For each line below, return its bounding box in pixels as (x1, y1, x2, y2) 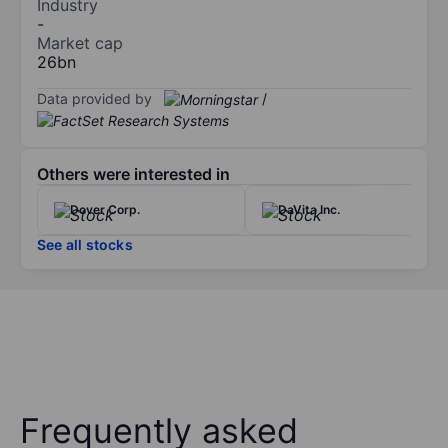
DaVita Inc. (278, 202, 340, 218)
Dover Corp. (70, 202, 140, 218)
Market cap (37, 32, 123, 53)
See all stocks (37, 236, 133, 254)
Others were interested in (37, 164, 230, 185)
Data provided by (37, 89, 152, 107)
